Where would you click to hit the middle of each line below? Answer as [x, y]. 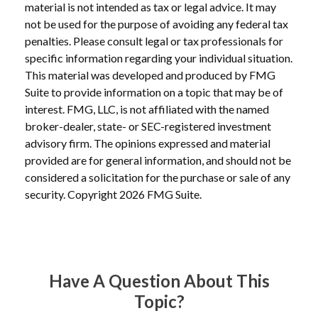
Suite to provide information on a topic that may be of [154, 92]
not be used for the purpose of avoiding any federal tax [157, 24]
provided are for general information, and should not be [158, 160]
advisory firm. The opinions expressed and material [148, 143]
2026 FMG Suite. [160, 194]
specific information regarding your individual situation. [159, 58]
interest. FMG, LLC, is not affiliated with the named [147, 109]
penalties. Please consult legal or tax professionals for [154, 41]
